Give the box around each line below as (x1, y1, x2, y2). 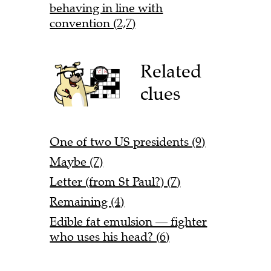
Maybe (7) (50, 154, 103, 170)
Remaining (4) (50, 194, 125, 210)
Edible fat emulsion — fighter (50, 214, 207, 230)
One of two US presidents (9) (50, 134, 206, 150)
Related (140, 60, 202, 83)
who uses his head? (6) (50, 229, 170, 245)
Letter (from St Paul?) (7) (50, 174, 181, 190)
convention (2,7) (50, 15, 136, 31)
